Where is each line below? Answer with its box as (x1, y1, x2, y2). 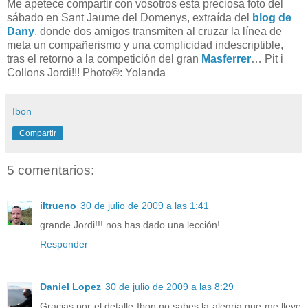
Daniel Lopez (40, 281, 101, 293)
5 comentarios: (7, 162, 94, 177)
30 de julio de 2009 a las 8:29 (105, 281, 234, 293)
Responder (40, 239, 88, 250)
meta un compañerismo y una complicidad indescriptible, (7, 38, 283, 51)
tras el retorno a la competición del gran (7, 52, 201, 65)
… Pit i (251, 52, 283, 65)
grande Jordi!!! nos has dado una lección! (40, 219, 220, 231)
